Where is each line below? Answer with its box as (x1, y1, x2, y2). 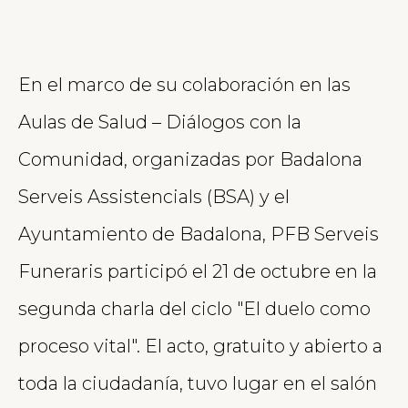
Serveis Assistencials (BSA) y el (18, 185, 290, 208)
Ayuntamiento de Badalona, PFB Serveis (18, 222, 379, 245)
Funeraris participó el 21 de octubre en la (18, 260, 377, 282)
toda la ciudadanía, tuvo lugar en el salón (18, 372, 377, 394)
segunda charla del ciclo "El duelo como (18, 297, 371, 320)
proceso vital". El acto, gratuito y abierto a (18, 334, 382, 357)
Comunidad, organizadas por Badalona (18, 148, 362, 170)
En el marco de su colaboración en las (18, 73, 351, 96)
